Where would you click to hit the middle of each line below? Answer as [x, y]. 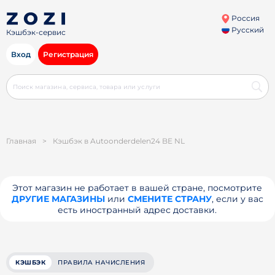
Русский [246, 30]
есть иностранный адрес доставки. [137, 210]
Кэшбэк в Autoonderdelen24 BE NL [119, 141]
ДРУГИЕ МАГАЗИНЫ [58, 199]
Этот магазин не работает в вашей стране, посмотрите [137, 188]
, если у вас [237, 199]
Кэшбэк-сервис [36, 33]
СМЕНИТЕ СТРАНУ [169, 199]
